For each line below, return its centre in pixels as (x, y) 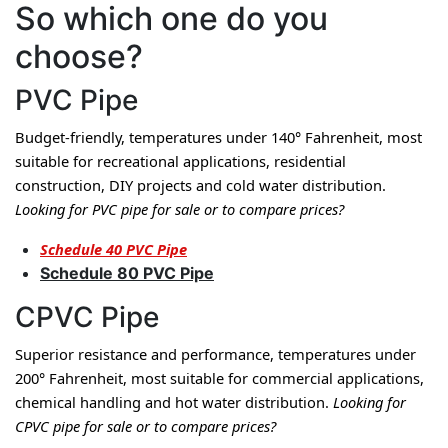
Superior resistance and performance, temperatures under (215, 354)
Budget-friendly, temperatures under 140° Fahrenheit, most (218, 137)
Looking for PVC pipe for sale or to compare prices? (179, 209)
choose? (79, 56)
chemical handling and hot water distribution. (174, 402)
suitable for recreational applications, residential (180, 161)
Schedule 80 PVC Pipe (127, 273)
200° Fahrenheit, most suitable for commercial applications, (219, 378)
